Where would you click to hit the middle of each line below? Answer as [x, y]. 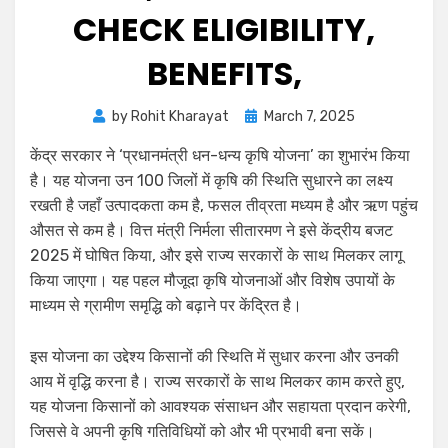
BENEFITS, [224, 74]
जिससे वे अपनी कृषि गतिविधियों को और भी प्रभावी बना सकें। [202, 432]
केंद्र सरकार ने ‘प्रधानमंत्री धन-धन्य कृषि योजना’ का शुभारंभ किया [220, 156]
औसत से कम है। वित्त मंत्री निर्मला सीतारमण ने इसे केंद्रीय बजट [211, 231]
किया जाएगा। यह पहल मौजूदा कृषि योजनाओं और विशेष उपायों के [212, 281]
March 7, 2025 [309, 117]
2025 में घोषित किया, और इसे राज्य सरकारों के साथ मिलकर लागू [216, 256]
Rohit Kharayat [180, 117]
